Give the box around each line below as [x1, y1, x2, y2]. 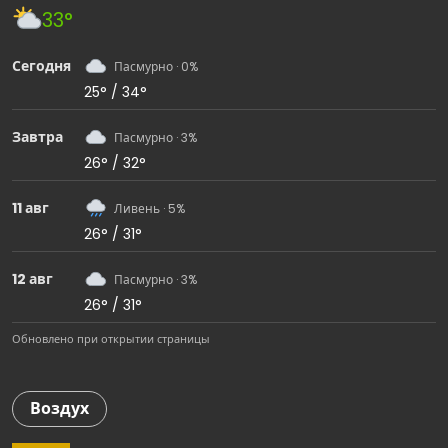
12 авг [12, 269, 53, 290]
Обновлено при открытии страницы [12, 330, 210, 347]
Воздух [30, 396, 89, 420]
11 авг [12, 198, 49, 219]
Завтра [12, 127, 63, 148]
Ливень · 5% [114, 200, 185, 218]
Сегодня [12, 56, 71, 77]
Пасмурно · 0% [114, 58, 198, 76]
